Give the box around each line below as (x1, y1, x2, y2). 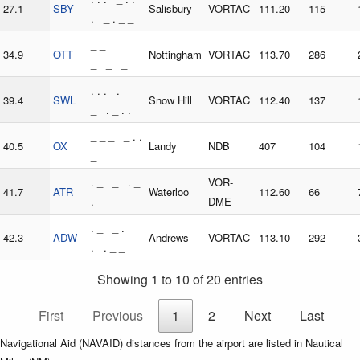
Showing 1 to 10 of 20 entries (97, 270, 263, 289)
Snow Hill (149, 92, 192, 108)
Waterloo (149, 184, 189, 200)
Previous (92, 306, 143, 325)
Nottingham (149, 47, 202, 63)
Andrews (149, 230, 189, 246)
